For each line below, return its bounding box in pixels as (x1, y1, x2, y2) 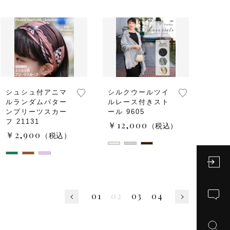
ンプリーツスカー (6, 108, 67, 116)
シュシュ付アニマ (6, 88, 67, 96)
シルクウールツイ (107, 88, 169, 96)
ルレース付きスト (107, 98, 169, 106)
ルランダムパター (6, 98, 67, 106)
